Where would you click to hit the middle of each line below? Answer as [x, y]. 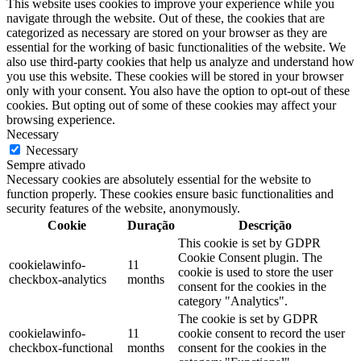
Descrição [265, 226]
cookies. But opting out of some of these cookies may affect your [171, 106]
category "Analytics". [233, 301]
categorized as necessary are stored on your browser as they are [167, 33]
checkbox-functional [61, 348]
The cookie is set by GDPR [248, 319]
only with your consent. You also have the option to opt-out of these [178, 91]
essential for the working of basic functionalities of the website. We [176, 48]
